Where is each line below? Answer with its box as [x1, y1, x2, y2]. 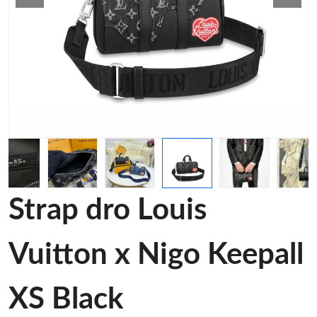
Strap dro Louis [8, 195, 207, 225]
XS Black [8, 284, 123, 314]
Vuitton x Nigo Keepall [8, 240, 304, 270]
